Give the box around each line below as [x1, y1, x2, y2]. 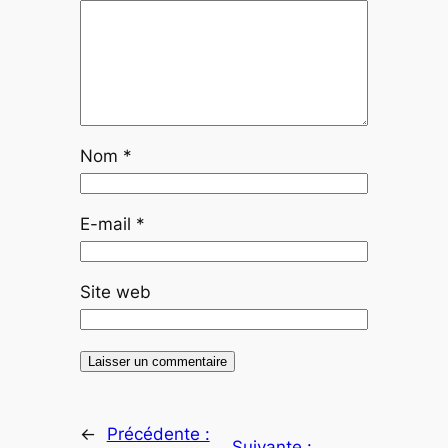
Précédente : [106, 423, 210, 444]
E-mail [79, 213, 136, 234]
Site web [79, 281, 151, 302]
